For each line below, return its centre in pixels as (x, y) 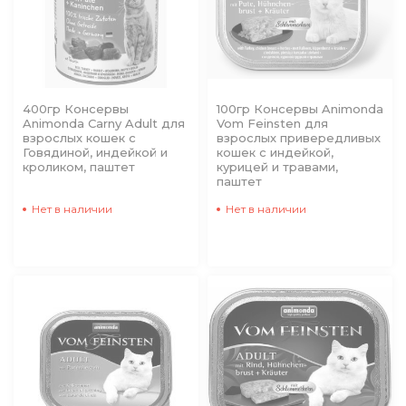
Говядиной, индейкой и (95, 152)
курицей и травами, (277, 167)
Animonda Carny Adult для (104, 123)
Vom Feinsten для (272, 123)
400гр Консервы (76, 109)
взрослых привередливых (299, 138)
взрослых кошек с (79, 138)
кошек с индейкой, (275, 152)
